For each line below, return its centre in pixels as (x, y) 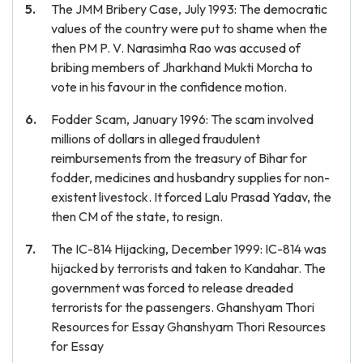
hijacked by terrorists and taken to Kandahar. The (188, 268)
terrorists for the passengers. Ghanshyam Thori (183, 307)
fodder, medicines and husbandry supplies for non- (190, 177)
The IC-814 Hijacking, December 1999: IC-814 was (189, 249)
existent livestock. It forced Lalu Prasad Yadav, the (191, 197)
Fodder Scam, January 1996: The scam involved (182, 119)
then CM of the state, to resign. (137, 216)
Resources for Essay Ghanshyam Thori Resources (188, 327)
